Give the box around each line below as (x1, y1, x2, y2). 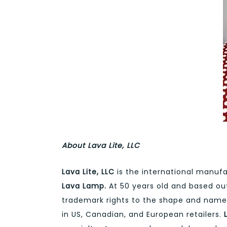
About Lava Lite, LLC (62, 140, 140, 150)
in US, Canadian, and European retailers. (62, 209, 224, 219)
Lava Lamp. (62, 180, 109, 191)
